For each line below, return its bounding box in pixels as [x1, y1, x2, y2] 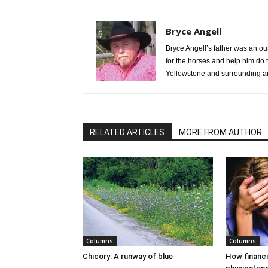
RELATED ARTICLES [90, 127, 165, 137]
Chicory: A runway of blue [83, 252, 173, 261]
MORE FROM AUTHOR [179, 127, 262, 137]
